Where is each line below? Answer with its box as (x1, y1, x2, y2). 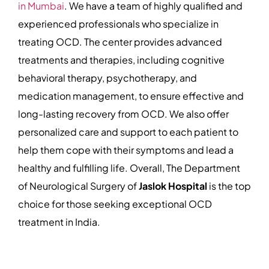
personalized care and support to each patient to (18, 125, 238, 139)
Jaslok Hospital (139, 180, 207, 193)
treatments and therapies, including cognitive (18, 53, 225, 67)
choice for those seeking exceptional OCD (18, 198, 212, 211)
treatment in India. (18, 216, 100, 229)
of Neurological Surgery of (18, 180, 139, 193)
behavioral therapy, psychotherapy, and (18, 71, 197, 85)
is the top (207, 180, 251, 193)
